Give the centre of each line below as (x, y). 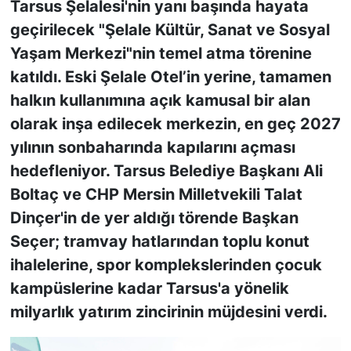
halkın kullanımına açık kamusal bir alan (160, 101)
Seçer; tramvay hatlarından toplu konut (159, 242)
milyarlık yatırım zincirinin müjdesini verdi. (168, 312)
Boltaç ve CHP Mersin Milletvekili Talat (156, 195)
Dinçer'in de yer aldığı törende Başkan (154, 218)
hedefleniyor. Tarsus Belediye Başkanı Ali (166, 171)
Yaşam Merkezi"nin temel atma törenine (161, 54)
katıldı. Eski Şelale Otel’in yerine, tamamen (170, 77)
